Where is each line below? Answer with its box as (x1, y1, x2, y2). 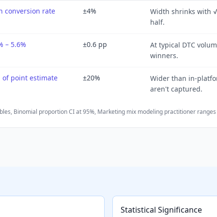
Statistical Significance (121, 204, 202, 215)
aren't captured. (150, 84, 202, 93)
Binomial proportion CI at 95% (14, 108, 94, 116)
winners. (150, 51, 178, 60)
